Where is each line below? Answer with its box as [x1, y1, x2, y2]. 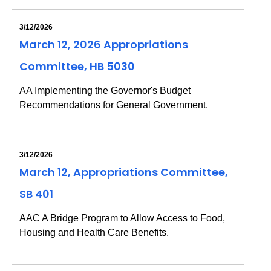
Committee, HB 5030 [19, 59, 135, 74]
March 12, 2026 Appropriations [19, 37, 188, 52]
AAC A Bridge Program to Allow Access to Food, [19, 213, 225, 223]
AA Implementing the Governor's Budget [19, 85, 191, 96]
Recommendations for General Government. [19, 100, 208, 110]
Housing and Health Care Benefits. [19, 227, 169, 238]
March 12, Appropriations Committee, [19, 165, 228, 180]
